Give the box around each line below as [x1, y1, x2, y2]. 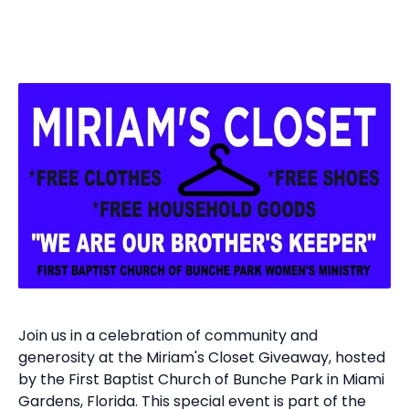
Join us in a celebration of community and [18, 324, 318, 346]
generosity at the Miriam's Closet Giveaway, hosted [18, 346, 385, 368]
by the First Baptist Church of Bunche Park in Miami [18, 368, 384, 390]
